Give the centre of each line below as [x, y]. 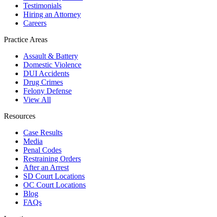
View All [37, 99]
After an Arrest [46, 167]
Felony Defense [47, 91]
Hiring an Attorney [52, 14]
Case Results [43, 132]
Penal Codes [42, 150]
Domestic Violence [52, 64]
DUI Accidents [46, 73]
